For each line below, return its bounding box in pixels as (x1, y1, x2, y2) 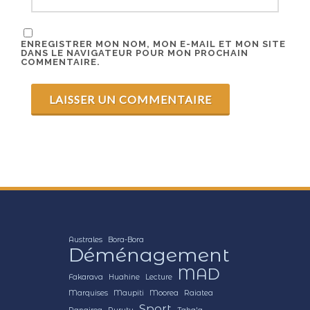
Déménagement (69, 243, 230, 266)
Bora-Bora (108, 235, 144, 244)
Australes (69, 235, 102, 244)
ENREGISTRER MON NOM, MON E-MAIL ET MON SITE (21, 38, 286, 49)
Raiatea (184, 288, 213, 298)
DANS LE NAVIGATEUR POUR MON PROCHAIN (21, 47, 248, 58)
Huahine (109, 272, 140, 282)
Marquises (69, 288, 108, 298)
